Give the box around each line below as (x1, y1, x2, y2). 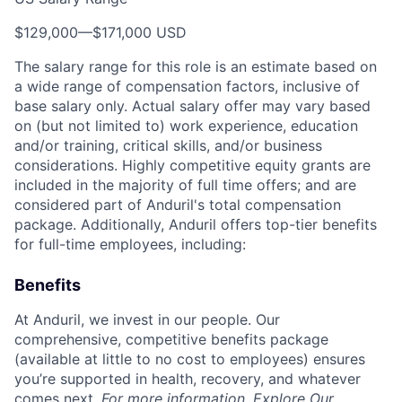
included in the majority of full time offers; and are (14, 176, 356, 195)
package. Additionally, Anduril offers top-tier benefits (14, 215, 377, 234)
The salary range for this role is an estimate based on (14, 57, 377, 76)
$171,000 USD (92, 23, 187, 42)
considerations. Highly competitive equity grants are (14, 156, 371, 175)
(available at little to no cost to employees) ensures (14, 350, 365, 369)
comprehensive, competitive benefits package (14, 330, 328, 349)
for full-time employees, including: (14, 235, 246, 254)
